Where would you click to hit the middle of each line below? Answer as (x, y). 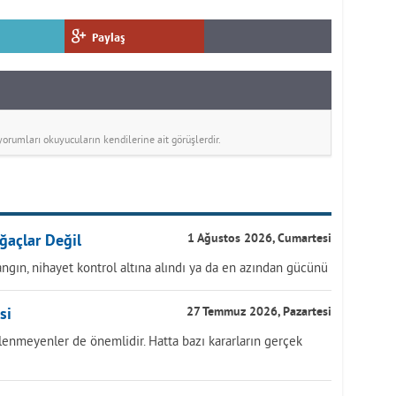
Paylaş (109, 38)
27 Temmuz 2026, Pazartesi (259, 312)
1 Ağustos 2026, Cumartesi (259, 239)
